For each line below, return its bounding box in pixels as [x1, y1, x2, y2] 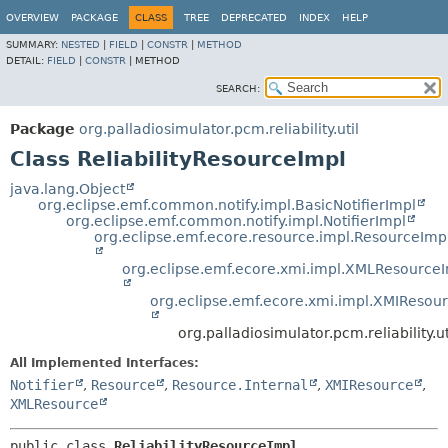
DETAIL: [6, 55, 47, 66]
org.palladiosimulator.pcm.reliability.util [79, 121, 359, 137]
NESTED [61, 39, 100, 50]
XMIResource [325, 377, 413, 393]
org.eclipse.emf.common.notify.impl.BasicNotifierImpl [38, 197, 416, 213]
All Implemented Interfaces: [10, 356, 199, 370]
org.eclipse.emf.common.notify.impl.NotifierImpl [66, 213, 406, 229]
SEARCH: [216, 83, 260, 94]
